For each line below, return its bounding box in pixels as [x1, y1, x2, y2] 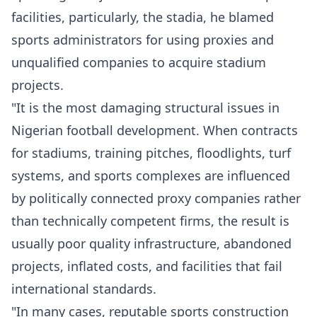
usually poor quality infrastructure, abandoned [11, 235, 292, 252]
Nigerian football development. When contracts [11, 122, 298, 139]
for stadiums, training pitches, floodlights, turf [11, 144, 291, 161]
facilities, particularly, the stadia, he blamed [11, 8, 274, 25]
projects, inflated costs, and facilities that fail [11, 258, 282, 275]
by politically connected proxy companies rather [11, 190, 301, 207]
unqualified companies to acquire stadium [11, 54, 266, 71]
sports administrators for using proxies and [11, 31, 274, 48]
